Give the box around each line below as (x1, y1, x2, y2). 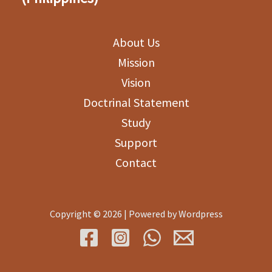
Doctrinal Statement (83, 95, 189, 110)
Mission (117, 55, 155, 70)
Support (115, 135, 157, 150)
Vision (121, 75, 151, 90)
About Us (112, 35, 160, 50)
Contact (115, 155, 157, 170)
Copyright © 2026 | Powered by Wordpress (49, 208, 223, 220)
